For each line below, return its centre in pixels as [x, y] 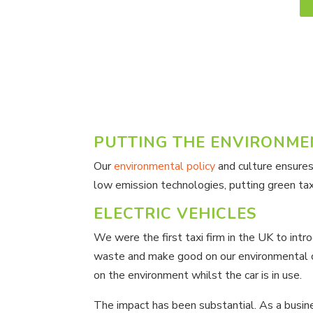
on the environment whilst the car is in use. [198, 275]
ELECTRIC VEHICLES [175, 213]
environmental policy [165, 166]
